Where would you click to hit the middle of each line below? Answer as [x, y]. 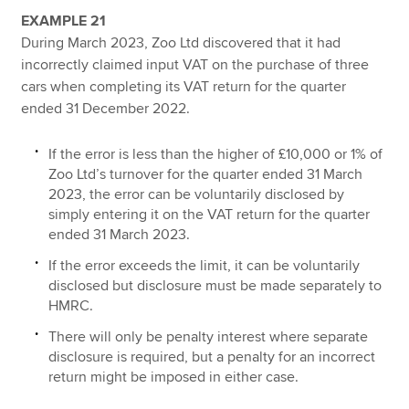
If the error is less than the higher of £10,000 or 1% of [216, 154]
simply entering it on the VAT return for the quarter [210, 214]
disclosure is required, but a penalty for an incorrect [212, 357]
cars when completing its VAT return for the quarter [184, 87]
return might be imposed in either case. [174, 377]
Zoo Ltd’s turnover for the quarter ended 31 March [206, 174]
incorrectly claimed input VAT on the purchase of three [195, 65]
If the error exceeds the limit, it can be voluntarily [204, 265]
